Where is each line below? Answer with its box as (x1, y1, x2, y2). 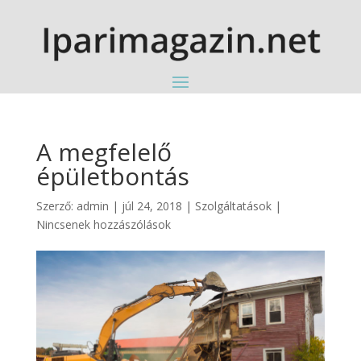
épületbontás (35, 159, 189, 193)
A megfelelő (35, 135, 172, 168)
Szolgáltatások (194, 197, 272, 214)
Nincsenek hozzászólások (35, 216, 171, 232)
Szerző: (35, 197, 77, 214)
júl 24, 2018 (121, 197, 182, 214)
